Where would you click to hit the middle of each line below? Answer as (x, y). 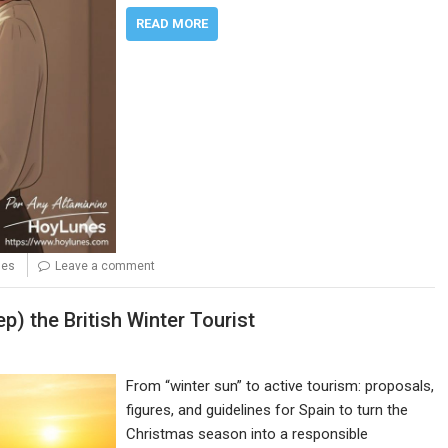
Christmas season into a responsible (247, 434)
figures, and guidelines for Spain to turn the (267, 410)
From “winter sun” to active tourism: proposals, (280, 386)
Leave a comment (105, 265)
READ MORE (172, 24)
